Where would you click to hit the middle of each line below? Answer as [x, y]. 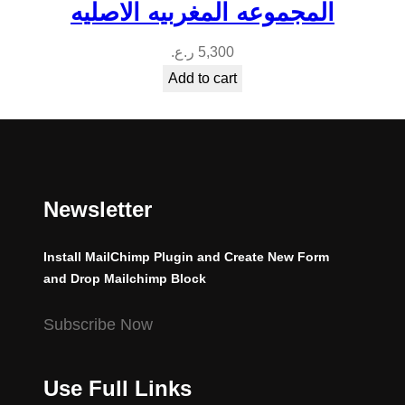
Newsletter [98, 209]
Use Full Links [118, 388]
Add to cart [202, 78]
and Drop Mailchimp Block [125, 278]
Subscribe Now [98, 324]
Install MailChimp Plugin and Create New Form [186, 256]
